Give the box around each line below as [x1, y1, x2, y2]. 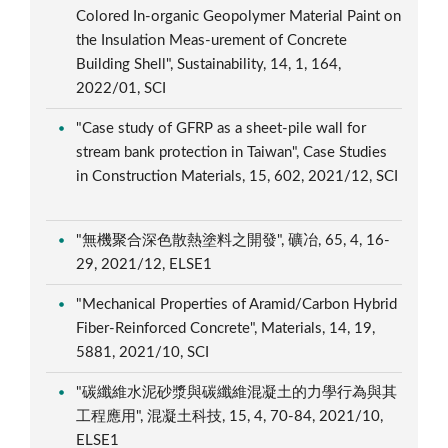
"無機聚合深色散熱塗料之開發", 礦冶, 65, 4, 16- [76, 232, 391, 248]
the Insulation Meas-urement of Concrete [76, 32, 348, 48]
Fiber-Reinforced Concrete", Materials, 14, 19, [76, 320, 376, 336]
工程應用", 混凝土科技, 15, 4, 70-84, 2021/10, [76, 408, 384, 424]
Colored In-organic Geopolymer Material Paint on [76, 8, 402, 24]
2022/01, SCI [76, 80, 171, 96]
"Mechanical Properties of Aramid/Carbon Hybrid [76, 296, 398, 312]
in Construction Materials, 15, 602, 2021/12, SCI [76, 168, 399, 184]
